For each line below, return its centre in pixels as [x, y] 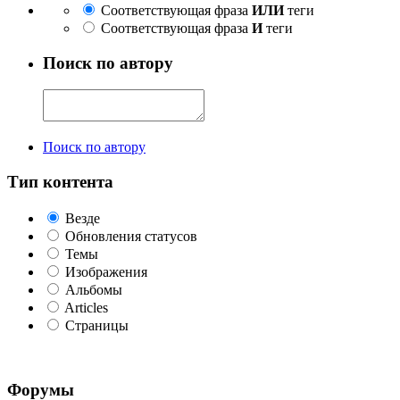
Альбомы [94, 289]
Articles [86, 307]
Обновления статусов [131, 236]
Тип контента [60, 182]
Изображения [106, 271]
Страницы [97, 325]
